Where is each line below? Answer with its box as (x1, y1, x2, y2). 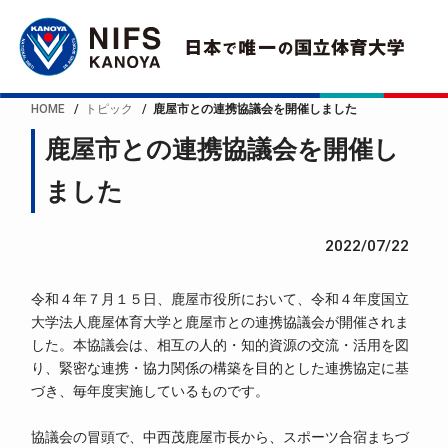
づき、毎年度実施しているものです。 (31, 382, 270, 399)
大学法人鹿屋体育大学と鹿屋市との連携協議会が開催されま (31, 313, 410, 330)
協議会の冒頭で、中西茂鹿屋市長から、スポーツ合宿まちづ (31, 429, 410, 446)
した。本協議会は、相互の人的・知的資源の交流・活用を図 (31, 336, 410, 353)
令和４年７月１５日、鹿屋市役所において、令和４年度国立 (31, 290, 410, 307)
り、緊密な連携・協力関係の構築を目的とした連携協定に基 (31, 359, 410, 376)
